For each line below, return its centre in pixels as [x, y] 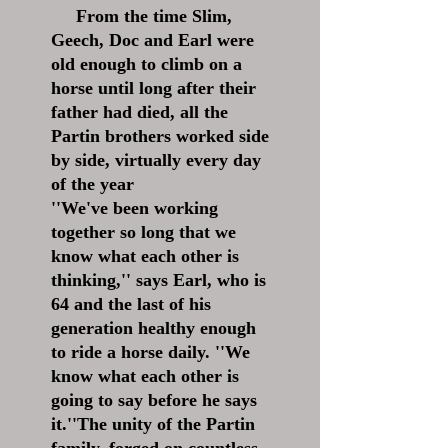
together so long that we [143, 232]
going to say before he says [154, 400]
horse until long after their [153, 88]
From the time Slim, [141, 16]
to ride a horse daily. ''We [150, 352]
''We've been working [134, 208]
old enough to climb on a [146, 64]
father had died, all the [139, 112]
